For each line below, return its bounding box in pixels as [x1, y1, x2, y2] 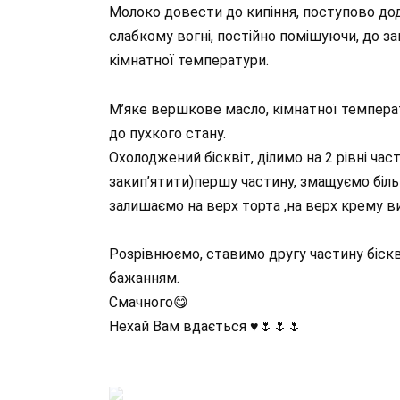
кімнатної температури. [109, 52, 269, 70]
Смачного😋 [109, 293, 188, 311]
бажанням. [109, 269, 179, 287]
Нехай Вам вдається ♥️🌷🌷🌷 [109, 317, 302, 335]
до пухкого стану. [109, 124, 226, 142]
